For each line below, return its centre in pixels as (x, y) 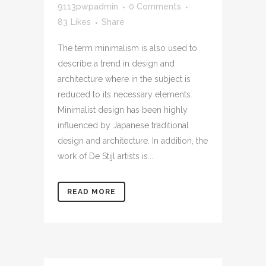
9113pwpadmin (88, 6)
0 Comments (155, 6)
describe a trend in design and (116, 63)
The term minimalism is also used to (127, 48)
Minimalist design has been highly (123, 110)
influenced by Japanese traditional (123, 125)
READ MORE (91, 191)
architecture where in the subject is (124, 79)
